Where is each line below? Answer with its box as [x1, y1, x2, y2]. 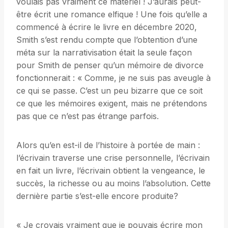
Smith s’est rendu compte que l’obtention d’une [16, 35, 197, 45]
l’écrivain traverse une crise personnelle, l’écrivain [16, 153, 210, 163]
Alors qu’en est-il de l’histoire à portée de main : [16, 140, 200, 151]
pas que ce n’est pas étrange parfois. [16, 111, 159, 122]
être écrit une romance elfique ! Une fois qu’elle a [16, 9, 207, 20]
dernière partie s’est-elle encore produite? [16, 191, 178, 202]
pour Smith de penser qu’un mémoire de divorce [16, 60, 204, 71]
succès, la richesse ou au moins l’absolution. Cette [16, 178, 211, 189]
